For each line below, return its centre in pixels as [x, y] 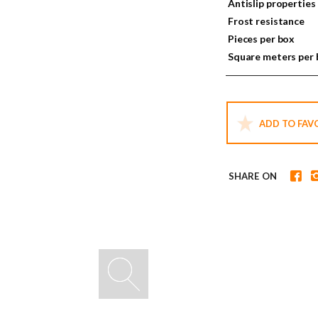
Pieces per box [262, 39]
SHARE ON [253, 176]
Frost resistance [266, 21]
